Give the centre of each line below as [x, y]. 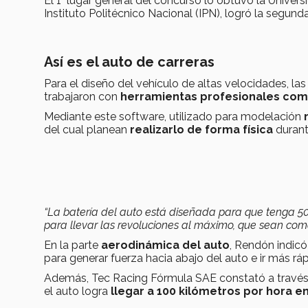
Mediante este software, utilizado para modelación [174, 116]
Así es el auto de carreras [129, 62]
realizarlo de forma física [203, 129]
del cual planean [87, 129]
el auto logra [77, 291]
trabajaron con [82, 96]
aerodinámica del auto [165, 245]
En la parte [73, 245]
